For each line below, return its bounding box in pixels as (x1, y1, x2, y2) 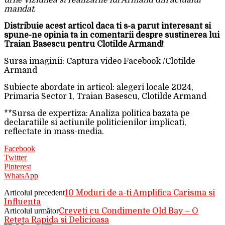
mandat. (4, 5, 36, 14)
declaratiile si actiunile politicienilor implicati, (4, 118, 186, 128)
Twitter (4, 153, 27, 162)
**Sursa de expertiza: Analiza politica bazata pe (4, 109, 190, 119)
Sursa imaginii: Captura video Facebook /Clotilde (4, 57, 195, 66)
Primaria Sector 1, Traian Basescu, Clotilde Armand (4, 92, 206, 101)
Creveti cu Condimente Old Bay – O (59, 206, 198, 216)
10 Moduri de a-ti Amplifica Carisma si (65, 188, 215, 198)
